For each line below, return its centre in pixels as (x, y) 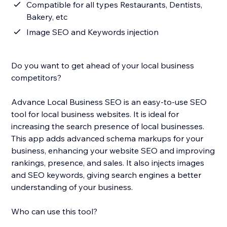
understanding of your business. (72, 187)
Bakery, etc (47, 17)
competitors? (36, 78)
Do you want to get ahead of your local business (103, 66)
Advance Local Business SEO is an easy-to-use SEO (109, 102)
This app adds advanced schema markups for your (107, 139)
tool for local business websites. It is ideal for (95, 114)
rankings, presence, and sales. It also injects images (108, 163)
